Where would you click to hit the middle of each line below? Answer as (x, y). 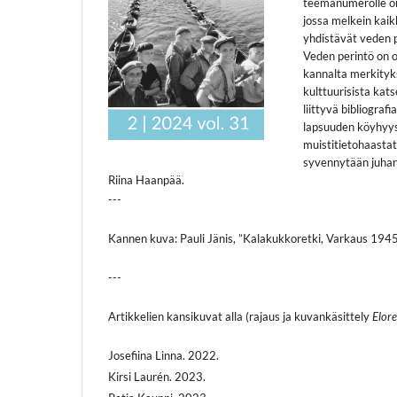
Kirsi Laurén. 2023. (157, 377)
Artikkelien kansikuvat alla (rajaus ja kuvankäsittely (240, 317)
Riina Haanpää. (146, 179)
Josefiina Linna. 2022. (163, 356)
